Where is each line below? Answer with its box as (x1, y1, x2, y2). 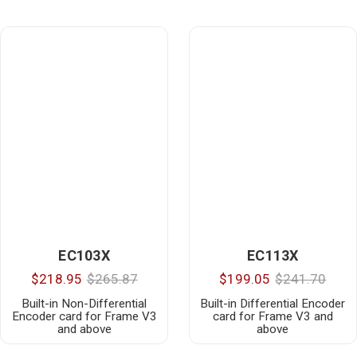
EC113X (247, 246, 299, 264)
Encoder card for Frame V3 (11, 308, 157, 324)
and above (57, 321, 112, 336)
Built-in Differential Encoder (200, 296, 346, 311)
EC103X (58, 246, 110, 264)
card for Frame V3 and (212, 308, 333, 324)
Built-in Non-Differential (22, 296, 147, 311)
